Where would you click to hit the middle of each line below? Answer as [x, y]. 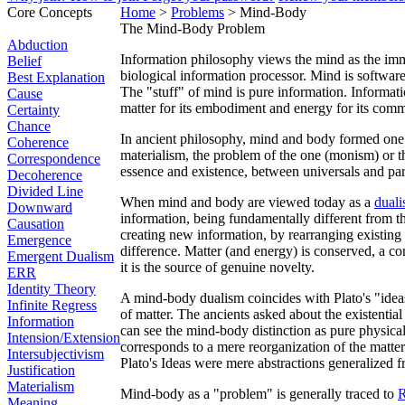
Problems [198, 12]
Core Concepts [50, 12]
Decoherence [45, 175]
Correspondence [54, 159]
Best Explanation [56, 77]
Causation [36, 224]
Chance [29, 126]
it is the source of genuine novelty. [217, 267]
